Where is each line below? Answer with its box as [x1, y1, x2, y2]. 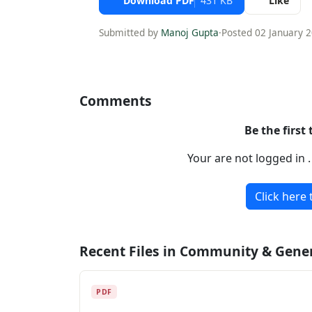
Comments [79, 91, 152, 110]
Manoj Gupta [161, 26, 219, 40]
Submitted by [99, 26, 161, 40]
